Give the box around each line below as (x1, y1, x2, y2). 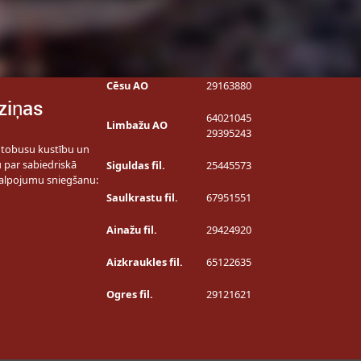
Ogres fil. (106, 287, 153, 301)
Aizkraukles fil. (106, 255, 183, 269)
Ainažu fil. (106, 222, 157, 237)
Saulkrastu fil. (106, 190, 178, 205)
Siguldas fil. (106, 158, 165, 172)
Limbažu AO (106, 118, 168, 132)
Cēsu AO (106, 78, 148, 93)
